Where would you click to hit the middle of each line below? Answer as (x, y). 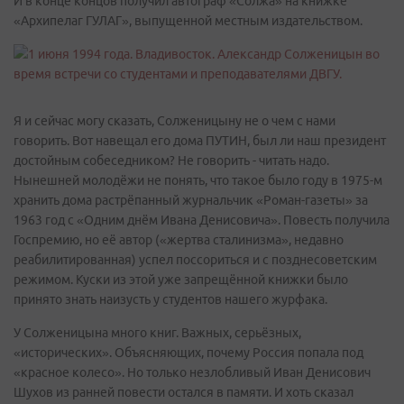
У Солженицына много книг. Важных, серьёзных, (157, 333)
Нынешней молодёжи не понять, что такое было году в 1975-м (198, 181)
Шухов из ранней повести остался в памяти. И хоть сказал (184, 393)
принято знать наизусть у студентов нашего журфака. (170, 300)
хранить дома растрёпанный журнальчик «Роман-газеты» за (191, 201)
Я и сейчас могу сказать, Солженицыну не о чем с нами (174, 121)
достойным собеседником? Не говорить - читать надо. (171, 161)
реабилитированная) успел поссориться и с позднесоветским (195, 260)
